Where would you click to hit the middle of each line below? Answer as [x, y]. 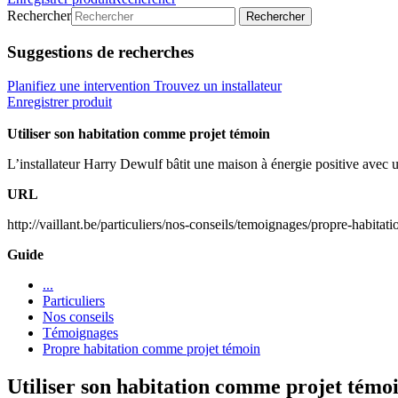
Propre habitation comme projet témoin [151, 349]
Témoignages [80, 333]
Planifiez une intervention [79, 86]
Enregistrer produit [60, 102]
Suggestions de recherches [100, 52]
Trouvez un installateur [218, 86]
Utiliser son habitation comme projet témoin [139, 134]
